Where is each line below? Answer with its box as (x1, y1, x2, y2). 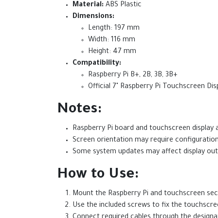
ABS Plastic (104, 1, 142, 9)
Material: (73, 1, 104, 9)
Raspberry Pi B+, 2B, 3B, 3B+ (88, 72, 178, 79)
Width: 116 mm (88, 36, 135, 44)
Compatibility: (73, 60, 121, 68)
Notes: (57, 102, 102, 118)
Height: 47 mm (88, 48, 136, 56)
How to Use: (57, 167, 139, 183)
